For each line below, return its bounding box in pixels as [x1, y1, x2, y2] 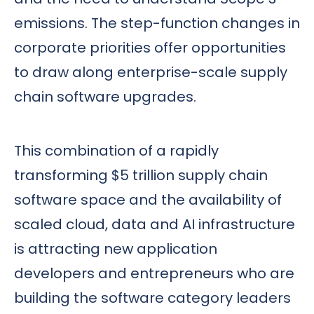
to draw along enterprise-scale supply [14, 62, 287, 83]
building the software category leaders [14, 287, 291, 308]
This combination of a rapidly [14, 140, 219, 161]
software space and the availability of [14, 189, 282, 210]
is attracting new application [14, 238, 217, 259]
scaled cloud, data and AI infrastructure [14, 214, 295, 234]
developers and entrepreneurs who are [14, 263, 294, 283]
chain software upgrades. [14, 87, 203, 107]
